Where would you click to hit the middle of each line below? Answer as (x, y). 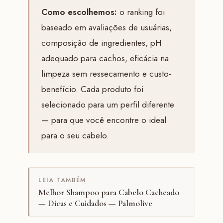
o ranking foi (141, 12)
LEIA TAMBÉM (62, 180)
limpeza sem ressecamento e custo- (106, 73)
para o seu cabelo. (75, 135)
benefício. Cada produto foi (92, 89)
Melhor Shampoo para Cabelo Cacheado (109, 192)
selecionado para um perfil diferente (108, 104)
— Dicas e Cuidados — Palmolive (95, 203)
